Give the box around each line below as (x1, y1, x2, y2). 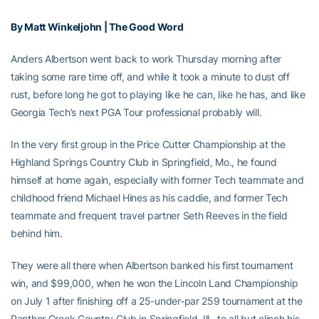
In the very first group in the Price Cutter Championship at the (11, 138, 286, 150)
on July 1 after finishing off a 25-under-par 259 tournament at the (11, 295, 303, 307)
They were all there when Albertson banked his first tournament (11, 259, 293, 271)
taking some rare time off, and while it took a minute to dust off (11, 70, 290, 83)
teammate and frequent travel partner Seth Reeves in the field (11, 209, 288, 221)
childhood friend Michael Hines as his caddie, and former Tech (11, 192, 288, 204)
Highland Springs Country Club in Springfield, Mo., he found (11, 156, 277, 168)
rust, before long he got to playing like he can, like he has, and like (11, 88, 305, 100)
